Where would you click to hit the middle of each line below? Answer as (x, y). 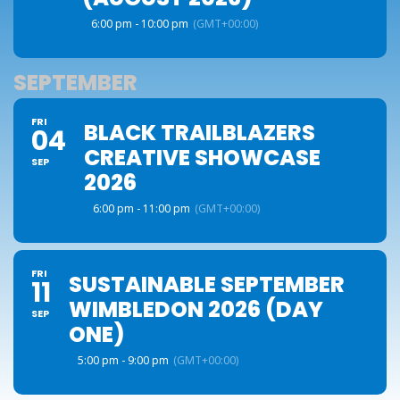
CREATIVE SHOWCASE (202, 158)
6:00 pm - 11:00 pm (142, 208)
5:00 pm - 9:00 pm (123, 360)
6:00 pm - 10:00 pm (140, 24)
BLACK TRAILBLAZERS (200, 133)
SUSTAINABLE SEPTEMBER (207, 284)
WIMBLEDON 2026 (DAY (196, 309)
